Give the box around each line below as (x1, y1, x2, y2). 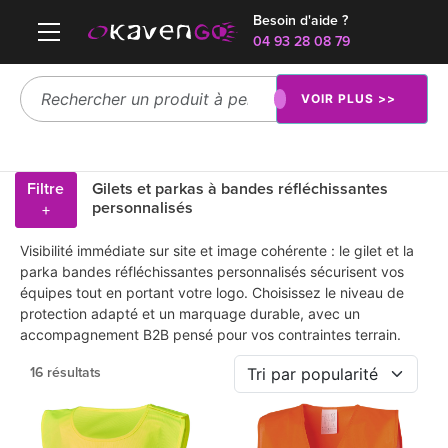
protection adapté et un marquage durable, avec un (20, 305, 360, 322)
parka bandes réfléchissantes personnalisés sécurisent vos (20, 263, 404, 280)
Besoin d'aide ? (253, 14, 348, 28)
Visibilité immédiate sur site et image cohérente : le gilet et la (20, 242, 414, 259)
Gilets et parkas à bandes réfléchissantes (91, 181, 388, 197)
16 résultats (30, 366, 101, 380)
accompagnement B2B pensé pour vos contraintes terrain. (20, 326, 401, 343)
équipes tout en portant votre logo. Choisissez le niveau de (20, 284, 404, 301)
